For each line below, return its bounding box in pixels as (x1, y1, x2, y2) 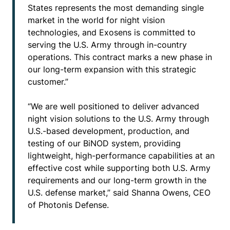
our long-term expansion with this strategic (28, 64, 196, 74)
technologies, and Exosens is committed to (28, 27, 196, 37)
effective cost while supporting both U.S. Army (28, 163, 210, 173)
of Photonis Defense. (28, 200, 109, 210)
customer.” (28, 76, 68, 87)
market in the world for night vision (28, 15, 165, 25)
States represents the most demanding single (28, 3, 204, 13)
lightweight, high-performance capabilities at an (28, 150, 215, 161)
